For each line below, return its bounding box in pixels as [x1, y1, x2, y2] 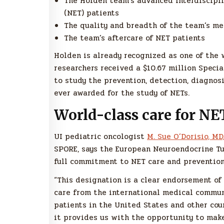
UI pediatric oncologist [54, 130, 147, 142]
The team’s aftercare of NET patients [64, 32, 205, 44]
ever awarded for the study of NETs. [54, 87, 189, 99]
